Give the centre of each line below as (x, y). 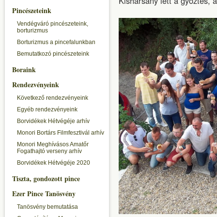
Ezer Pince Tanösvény (44, 194)
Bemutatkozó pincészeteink (53, 54)
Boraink (24, 70)
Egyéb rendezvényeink (47, 109)
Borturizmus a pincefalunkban (56, 42)
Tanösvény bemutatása (47, 207)
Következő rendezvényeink (53, 98)
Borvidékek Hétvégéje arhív (53, 121)
